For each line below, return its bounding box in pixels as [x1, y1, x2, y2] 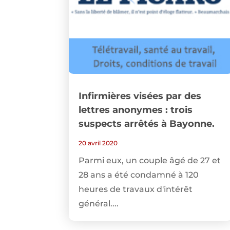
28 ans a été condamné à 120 [79, 170, 199, 180]
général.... [79, 199, 119, 209]
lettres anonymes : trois [79, 104, 193, 116]
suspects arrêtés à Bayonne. [79, 118, 215, 130]
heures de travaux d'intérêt [79, 184, 193, 195]
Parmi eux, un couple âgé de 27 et [79, 156, 221, 166]
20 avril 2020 [79, 139, 118, 147]
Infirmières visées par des [79, 90, 202, 102]
